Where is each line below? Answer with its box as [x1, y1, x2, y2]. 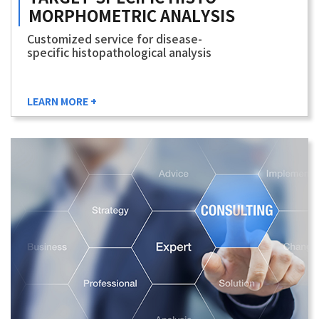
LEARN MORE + [27, 96, 97, 109]
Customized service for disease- [27, 33, 202, 47]
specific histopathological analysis [27, 47, 211, 61]
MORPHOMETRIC [28, 8, 160, 27]
